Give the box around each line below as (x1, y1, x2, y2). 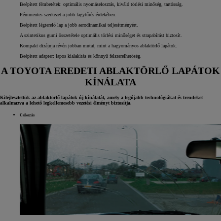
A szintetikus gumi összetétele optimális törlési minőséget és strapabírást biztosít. (20, 32, 182, 38)
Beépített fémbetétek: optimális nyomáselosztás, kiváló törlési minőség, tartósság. (20, 1, 183, 7)
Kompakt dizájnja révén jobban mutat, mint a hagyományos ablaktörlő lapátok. (20, 42, 177, 48)
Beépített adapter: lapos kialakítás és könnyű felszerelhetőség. (20, 53, 142, 59)
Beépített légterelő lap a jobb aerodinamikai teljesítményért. (20, 22, 138, 28)
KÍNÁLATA (85, 76, 136, 88)
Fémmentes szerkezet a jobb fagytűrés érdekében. (20, 11, 116, 17)
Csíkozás (20, 113, 35, 118)
